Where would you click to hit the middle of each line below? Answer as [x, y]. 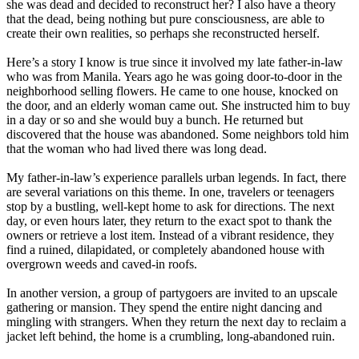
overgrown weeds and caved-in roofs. [102, 264]
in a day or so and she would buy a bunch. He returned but [155, 120]
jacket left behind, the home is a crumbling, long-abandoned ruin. [171, 337]
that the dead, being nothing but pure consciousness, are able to [165, 19]
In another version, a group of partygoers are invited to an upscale [172, 293]
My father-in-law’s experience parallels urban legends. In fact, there [176, 178]
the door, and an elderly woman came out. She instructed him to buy [178, 106]
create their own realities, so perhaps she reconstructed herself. [163, 34]
